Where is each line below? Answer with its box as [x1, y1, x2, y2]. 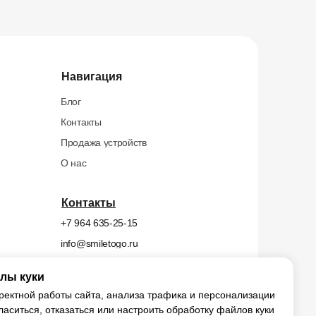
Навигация [61, 71, 122, 83]
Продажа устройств [61, 137, 147, 148]
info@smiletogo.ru [61, 238, 138, 249]
